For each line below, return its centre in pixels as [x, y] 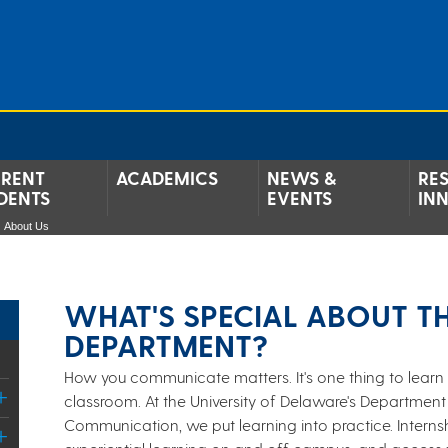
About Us [26, 226]
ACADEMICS [167, 177]
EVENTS [299, 197]
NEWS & [301, 177]
